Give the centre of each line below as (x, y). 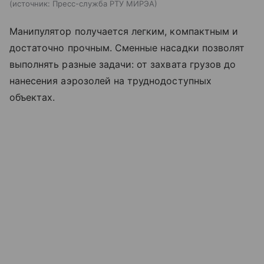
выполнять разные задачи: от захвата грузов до (123, 65)
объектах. (32, 98)
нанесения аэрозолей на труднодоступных (110, 81)
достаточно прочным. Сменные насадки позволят (127, 48)
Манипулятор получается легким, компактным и (124, 32)
